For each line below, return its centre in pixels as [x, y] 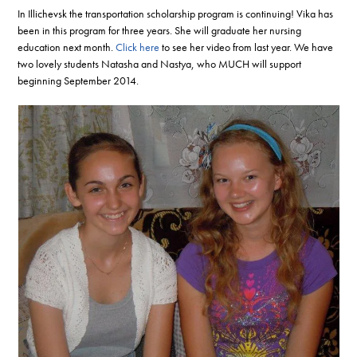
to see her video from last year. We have [247, 47]
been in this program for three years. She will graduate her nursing [160, 30]
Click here [138, 47]
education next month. [67, 47]
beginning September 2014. [78, 80]
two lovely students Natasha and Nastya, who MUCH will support [160, 63]
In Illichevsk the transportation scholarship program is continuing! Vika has [176, 13]
